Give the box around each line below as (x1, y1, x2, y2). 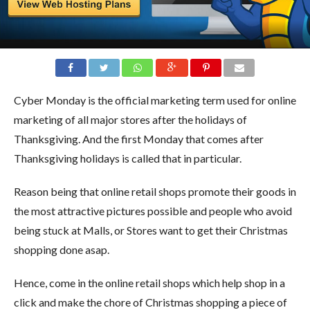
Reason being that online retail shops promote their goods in (13, 184, 296, 198)
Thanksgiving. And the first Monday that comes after (13, 131, 264, 145)
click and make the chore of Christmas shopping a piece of (13, 295, 287, 309)
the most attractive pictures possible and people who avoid (13, 203, 292, 217)
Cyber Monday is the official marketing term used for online (13, 93, 296, 107)
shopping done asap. (13, 242, 109, 256)
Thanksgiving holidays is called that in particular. (13, 151, 241, 165)
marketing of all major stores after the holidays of (13, 112, 247, 126)
